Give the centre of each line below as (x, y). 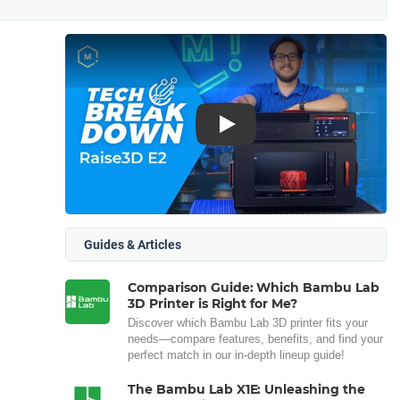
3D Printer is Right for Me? (213, 304)
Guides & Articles (133, 245)
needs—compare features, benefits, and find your (255, 339)
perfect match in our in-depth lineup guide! (236, 355)
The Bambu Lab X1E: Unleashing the (247, 389)
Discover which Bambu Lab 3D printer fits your (248, 323)
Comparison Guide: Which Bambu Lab (254, 287)
